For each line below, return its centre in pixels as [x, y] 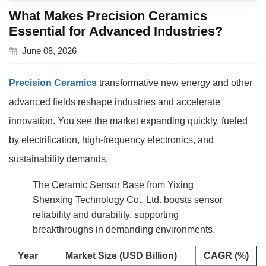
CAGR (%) [226, 255]
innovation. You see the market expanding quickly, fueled [128, 121]
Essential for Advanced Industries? [116, 31]
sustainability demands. [58, 159]
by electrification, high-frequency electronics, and [111, 140]
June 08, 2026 [48, 50]
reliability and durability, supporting [106, 214]
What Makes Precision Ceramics [108, 15]
